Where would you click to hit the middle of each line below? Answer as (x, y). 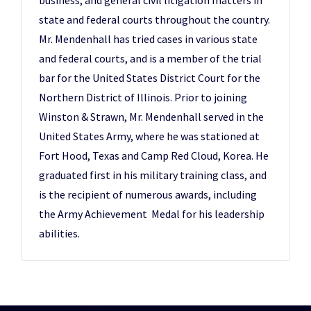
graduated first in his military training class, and (153, 175)
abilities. (59, 233)
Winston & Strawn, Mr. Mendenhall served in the (151, 117)
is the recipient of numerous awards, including (148, 194)
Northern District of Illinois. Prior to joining (143, 97)
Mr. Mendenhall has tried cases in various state (148, 39)
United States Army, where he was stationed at (149, 136)
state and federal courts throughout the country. (154, 19)
